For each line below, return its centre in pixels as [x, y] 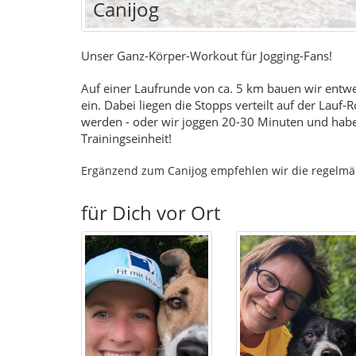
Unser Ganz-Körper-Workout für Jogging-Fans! [207, 55]
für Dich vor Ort [151, 212]
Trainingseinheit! [126, 138]
